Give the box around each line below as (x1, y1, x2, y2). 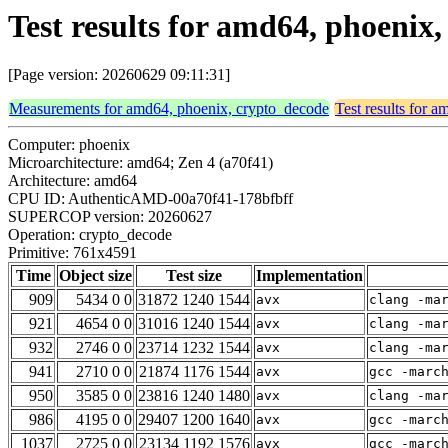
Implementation (256, 267, 363, 285)
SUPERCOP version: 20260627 (8, 208, 212, 226)
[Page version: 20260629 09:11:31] (8, 66, 230, 84)
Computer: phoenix (8, 136, 130, 154)
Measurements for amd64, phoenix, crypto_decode (9, 100, 329, 118)
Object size (59, 267, 132, 285)
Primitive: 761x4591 (8, 244, 137, 262)
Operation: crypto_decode (8, 226, 172, 244)
